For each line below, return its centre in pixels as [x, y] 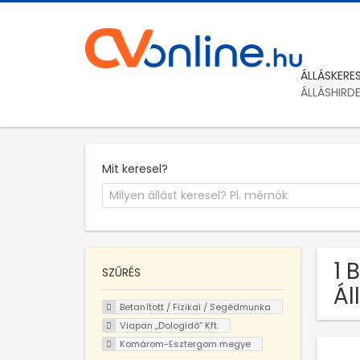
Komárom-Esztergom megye [185, 344]
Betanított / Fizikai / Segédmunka [195, 307]
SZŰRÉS [121, 273]
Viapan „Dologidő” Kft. [169, 325]
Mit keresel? [135, 168]
